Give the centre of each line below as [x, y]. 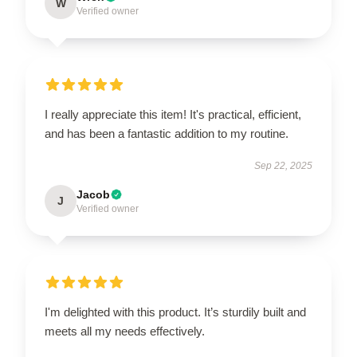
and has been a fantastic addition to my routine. [167, 133]
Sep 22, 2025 [283, 165]
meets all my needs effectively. [125, 331]
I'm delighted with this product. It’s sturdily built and [175, 312]
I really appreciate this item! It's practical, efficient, [173, 114]
